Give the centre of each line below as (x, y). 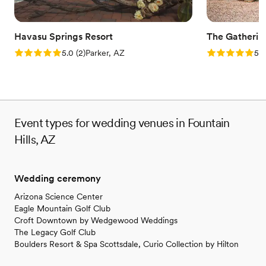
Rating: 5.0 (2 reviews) (63, 53)
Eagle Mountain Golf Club (62, 209)
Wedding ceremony (58, 179)
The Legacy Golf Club (55, 232)
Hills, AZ (35, 140)
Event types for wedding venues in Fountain (122, 123)
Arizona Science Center (58, 197)
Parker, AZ (105, 53)
